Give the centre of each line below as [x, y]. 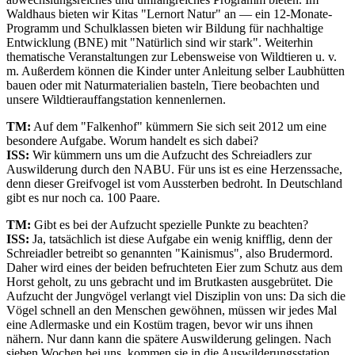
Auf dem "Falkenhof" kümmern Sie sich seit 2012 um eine [179, 126]
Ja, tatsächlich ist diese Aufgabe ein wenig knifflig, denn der [181, 239]
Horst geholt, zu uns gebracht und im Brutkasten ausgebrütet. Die [170, 281]
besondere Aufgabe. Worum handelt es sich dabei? [132, 140]
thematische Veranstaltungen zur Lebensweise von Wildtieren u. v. [172, 56]
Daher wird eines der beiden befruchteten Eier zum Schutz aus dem [174, 267]
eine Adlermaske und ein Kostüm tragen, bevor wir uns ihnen [160, 324]
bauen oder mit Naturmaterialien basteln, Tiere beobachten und [163, 85]
